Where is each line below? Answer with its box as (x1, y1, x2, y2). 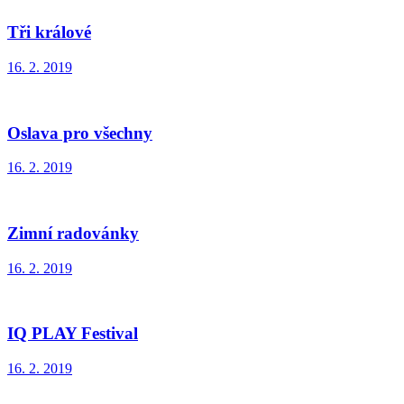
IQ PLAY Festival (7, 324, 138, 344)
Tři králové (7, 23, 91, 42)
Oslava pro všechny (7, 123, 152, 142)
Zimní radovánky (7, 223, 139, 243)
